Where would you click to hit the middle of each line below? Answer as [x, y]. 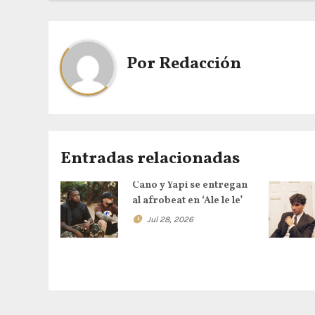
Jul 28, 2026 [170, 219]
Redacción [200, 64]
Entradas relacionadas [150, 159]
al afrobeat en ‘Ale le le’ [187, 200]
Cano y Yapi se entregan [189, 185]
